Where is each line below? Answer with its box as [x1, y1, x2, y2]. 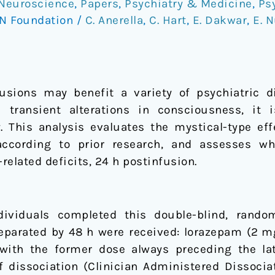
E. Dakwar [192, 13, 247, 27]
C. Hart [149, 13, 187, 27]
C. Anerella [85, 13, 143, 27]
